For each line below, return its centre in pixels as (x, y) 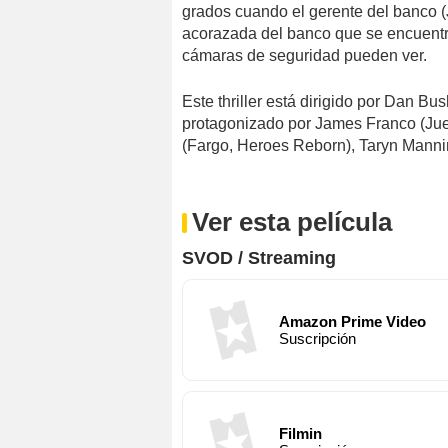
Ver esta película (292, 221)
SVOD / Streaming (259, 257)
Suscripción (317, 338)
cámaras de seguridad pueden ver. (304, 55)
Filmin (300, 433)
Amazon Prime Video (352, 321)
